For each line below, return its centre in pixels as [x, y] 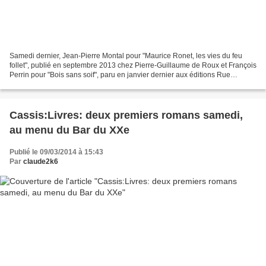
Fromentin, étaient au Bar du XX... [64, 84]
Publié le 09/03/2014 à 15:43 [56, 152]
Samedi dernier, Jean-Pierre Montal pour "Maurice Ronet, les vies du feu [126, 56]
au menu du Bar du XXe [69, 130]
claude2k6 [41, 161]
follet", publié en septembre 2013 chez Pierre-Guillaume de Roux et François [133, 65]
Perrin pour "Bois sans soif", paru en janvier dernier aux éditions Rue [120, 75]
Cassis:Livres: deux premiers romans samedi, [126, 115]
